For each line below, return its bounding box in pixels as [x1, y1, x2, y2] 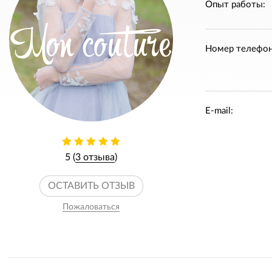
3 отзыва [75, 152, 115, 162]
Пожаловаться [63, 203, 120, 211]
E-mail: [205, 106, 233, 115]
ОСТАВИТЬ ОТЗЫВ [47, 181, 135, 191]
